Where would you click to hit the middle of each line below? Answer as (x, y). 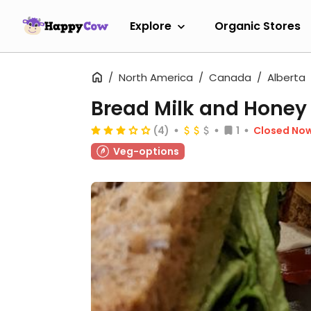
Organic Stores (258, 26)
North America (156, 77)
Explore (151, 26)
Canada (230, 77)
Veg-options (146, 151)
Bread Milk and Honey (199, 109)
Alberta (286, 77)
